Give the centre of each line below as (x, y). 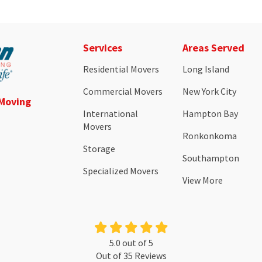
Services (102, 48)
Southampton (211, 158)
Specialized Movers (120, 171)
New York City (210, 91)
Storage (99, 149)
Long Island (206, 69)
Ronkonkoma (210, 136)
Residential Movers (121, 69)
